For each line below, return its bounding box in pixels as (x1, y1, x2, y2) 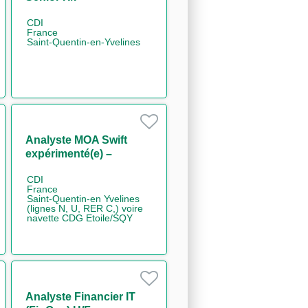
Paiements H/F (25, 161, 101, 173)
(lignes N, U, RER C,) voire (26, 202, 143, 214)
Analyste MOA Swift (25, 133, 127, 146)
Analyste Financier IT (25, 290, 135, 302)
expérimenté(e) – (25, 147, 112, 159)
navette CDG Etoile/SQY (26, 212, 133, 223)
